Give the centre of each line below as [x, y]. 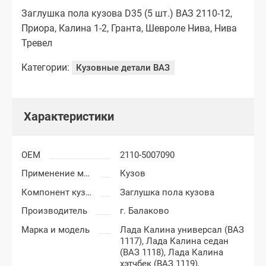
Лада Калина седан [188, 241]
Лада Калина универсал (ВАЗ [182, 229]
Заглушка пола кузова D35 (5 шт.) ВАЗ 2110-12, [127, 13]
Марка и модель [56, 229]
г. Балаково [145, 211]
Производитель [54, 211]
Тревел [37, 43]
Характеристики [69, 117]
